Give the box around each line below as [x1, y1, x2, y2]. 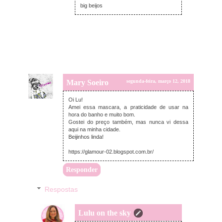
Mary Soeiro [66, 78, 109, 87]
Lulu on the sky [78, 209, 131, 218]
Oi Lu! [68, 96, 83, 103]
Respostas [45, 185, 78, 194]
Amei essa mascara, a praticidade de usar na [68, 104, 188, 110]
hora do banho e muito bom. [68, 111, 135, 117]
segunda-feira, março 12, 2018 [126, 78, 190, 84]
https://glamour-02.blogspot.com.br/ [68, 148, 154, 155]
